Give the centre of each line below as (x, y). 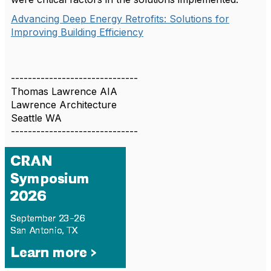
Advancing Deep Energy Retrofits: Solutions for (120, 19)
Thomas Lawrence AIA (64, 91)
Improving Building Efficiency (77, 32)
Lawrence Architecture (64, 105)
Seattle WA (36, 118)
